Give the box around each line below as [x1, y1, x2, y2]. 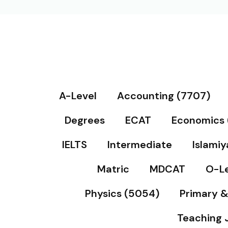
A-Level [59, 89, 97, 102]
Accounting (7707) [117, 89, 210, 102]
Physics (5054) [84, 187, 159, 200]
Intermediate [107, 138, 172, 151]
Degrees [64, 113, 105, 127]
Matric [97, 162, 129, 176]
